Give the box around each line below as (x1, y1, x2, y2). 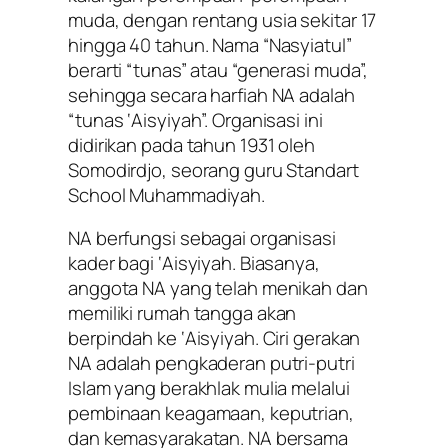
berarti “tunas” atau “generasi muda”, (68, 56, 369, 83)
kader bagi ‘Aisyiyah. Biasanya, (68, 250, 320, 277)
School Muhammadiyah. (68, 181, 265, 208)
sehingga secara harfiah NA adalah (68, 81, 355, 108)
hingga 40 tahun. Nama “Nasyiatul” (68, 31, 352, 58)
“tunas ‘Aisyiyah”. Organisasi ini (68, 106, 323, 133)
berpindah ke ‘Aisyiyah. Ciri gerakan (68, 325, 361, 352)
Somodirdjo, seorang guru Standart (68, 156, 359, 183)
